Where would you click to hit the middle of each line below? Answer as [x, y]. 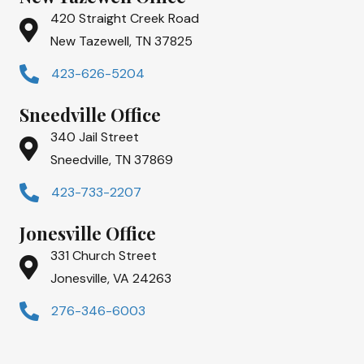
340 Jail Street [95, 136]
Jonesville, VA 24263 [111, 278]
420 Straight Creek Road [125, 18]
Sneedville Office [90, 114]
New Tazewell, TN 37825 [121, 41]
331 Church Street [104, 255]
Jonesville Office [88, 233]
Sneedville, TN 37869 [112, 159]
